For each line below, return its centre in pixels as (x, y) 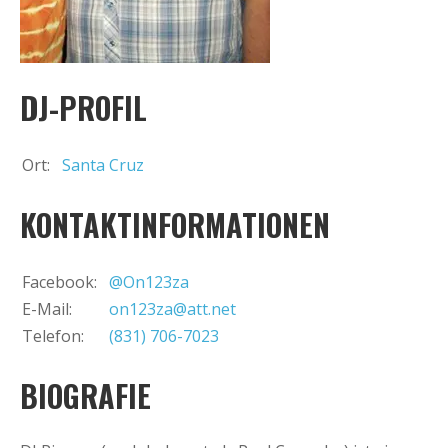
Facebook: (59, 281)
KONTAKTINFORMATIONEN (175, 224)
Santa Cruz (103, 164)
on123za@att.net (172, 308)
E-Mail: (47, 308)
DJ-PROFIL (83, 107)
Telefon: (53, 335)
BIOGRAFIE (85, 395)
